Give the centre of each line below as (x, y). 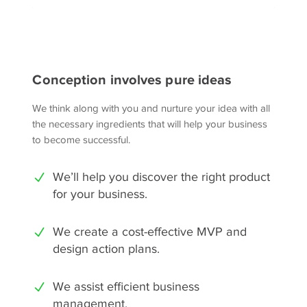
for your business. (100, 194)
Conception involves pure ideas (132, 79)
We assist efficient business (126, 286)
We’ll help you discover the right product (162, 177)
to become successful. (82, 140)
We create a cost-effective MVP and (150, 232)
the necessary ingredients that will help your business (150, 124)
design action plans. (107, 249)
